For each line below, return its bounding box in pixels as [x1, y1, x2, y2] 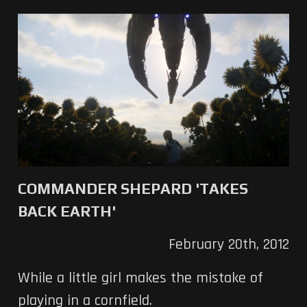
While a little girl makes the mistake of [17, 269, 263, 288]
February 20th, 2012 [169, 235, 290, 255]
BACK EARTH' [17, 202, 116, 221]
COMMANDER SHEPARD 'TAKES [17, 180, 248, 198]
